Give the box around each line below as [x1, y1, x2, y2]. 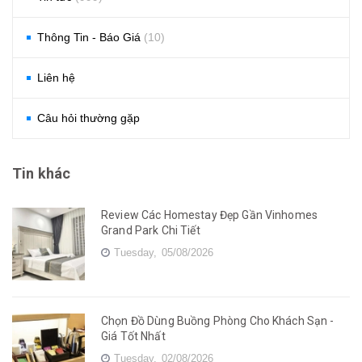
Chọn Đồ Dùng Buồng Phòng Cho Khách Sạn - [101, 314, 335, 328]
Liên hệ [37, 71, 75, 85]
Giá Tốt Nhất [101, 330, 166, 343]
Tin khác [12, 165, 71, 183]
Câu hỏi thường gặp [37, 112, 140, 125]
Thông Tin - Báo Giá [37, 31, 144, 44]
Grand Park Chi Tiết [101, 224, 200, 238]
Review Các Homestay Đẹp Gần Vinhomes [101, 208, 318, 222]
